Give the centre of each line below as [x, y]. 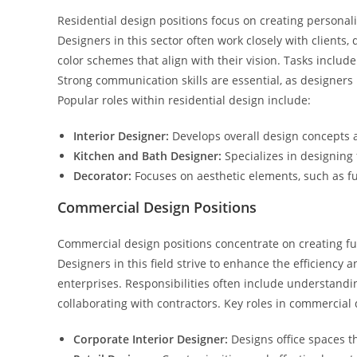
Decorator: [102, 176]
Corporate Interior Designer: [151, 339]
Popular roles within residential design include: [184, 100]
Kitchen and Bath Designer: [147, 156]
